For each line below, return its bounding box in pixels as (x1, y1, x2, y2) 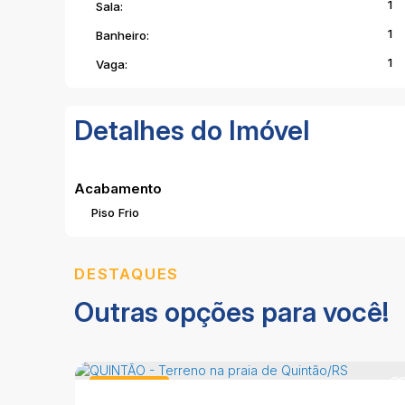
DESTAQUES (74, 265, 180, 283)
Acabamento (74, 180, 162, 197)
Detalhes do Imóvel (74, 114, 309, 146)
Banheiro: (96, 27, 149, 42)
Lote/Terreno (96, 380, 162, 393)
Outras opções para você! (74, 296, 389, 328)
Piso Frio (91, 205, 139, 220)
